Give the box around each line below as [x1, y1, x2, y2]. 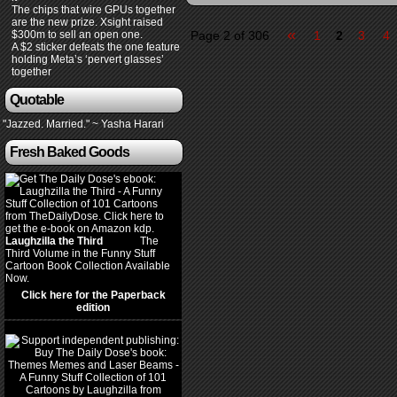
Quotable [10, 92, 64, 107]
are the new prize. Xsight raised [12, 16, 163, 28]
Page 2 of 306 [191, 28, 269, 43]
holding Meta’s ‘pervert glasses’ [12, 53, 164, 66]
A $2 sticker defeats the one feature [12, 41, 180, 53]
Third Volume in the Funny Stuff [5, 247, 155, 260]
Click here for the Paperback [20, 289, 166, 301]
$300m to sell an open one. [12, 28, 143, 41]
